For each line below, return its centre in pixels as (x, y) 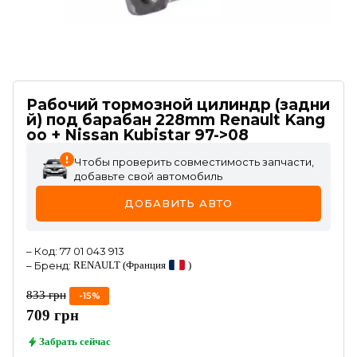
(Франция (144, 265)
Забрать (58, 341)
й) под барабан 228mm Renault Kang (176, 120)
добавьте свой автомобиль (148, 176)
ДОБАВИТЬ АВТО (178, 204)
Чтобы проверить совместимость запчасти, (194, 162)
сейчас (95, 341)
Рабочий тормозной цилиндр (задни (178, 105)
